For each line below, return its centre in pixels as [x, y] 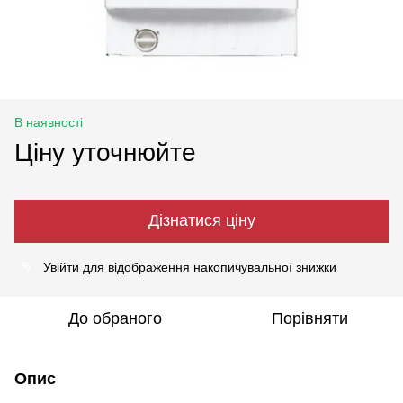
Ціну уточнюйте [105, 152]
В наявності [49, 122]
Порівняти [309, 318]
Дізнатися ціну [201, 221]
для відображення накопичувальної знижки [208, 267]
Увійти [61, 267]
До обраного [115, 318]
